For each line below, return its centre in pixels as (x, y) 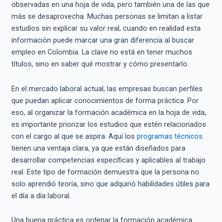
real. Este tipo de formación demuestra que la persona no (105, 172)
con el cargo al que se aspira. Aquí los (74, 136)
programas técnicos (169, 136)
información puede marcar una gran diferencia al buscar (103, 40)
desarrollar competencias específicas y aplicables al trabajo (108, 160)
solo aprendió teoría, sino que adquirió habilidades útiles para (110, 184)
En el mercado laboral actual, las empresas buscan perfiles (107, 88)
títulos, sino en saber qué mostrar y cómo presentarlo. (100, 64)
